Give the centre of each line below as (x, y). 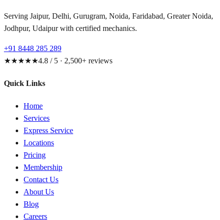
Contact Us (41, 180)
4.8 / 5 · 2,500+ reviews (75, 60)
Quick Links (25, 83)
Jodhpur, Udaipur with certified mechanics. (70, 28)
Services (37, 118)
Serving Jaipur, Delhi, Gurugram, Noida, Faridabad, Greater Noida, (109, 16)
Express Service (48, 131)
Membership (43, 167)
